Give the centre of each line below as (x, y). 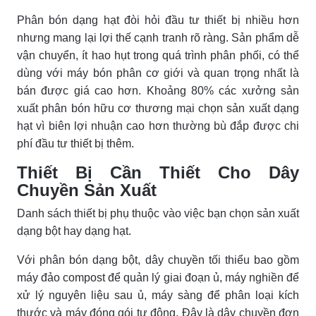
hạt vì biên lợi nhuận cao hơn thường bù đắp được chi (158, 126)
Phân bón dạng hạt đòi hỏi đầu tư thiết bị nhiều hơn (158, 20)
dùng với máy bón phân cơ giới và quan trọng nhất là (158, 73)
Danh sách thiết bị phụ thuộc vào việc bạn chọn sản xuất (158, 213)
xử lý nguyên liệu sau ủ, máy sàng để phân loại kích (158, 295)
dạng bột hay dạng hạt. (74, 231)
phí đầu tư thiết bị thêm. (75, 143)
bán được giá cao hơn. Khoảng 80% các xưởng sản (158, 90)
